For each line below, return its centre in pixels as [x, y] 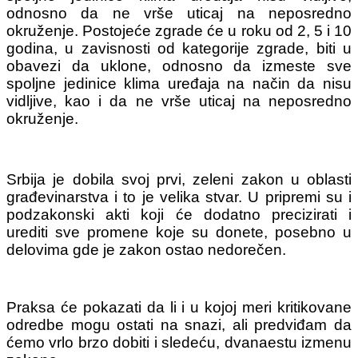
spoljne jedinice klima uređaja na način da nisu [179, 84]
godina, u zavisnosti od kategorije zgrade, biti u [179, 49]
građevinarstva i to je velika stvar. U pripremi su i [179, 197]
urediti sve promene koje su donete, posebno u [179, 233]
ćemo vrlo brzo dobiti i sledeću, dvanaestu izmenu [179, 343]
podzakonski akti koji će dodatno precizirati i [179, 215]
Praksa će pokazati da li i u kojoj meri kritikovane [179, 308]
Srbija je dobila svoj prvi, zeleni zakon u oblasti [179, 180]
